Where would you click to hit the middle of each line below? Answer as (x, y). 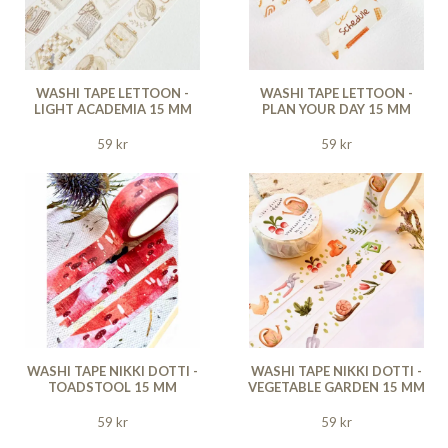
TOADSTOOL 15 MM (112, 386)
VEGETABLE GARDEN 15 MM (336, 386)
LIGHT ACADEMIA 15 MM (112, 108)
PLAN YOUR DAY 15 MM (336, 108)
